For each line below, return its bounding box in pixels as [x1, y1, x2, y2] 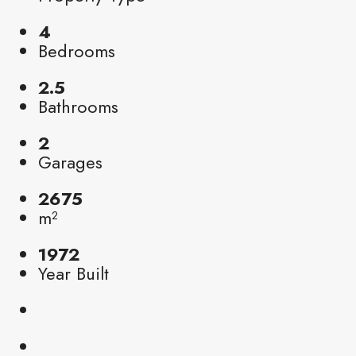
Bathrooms [38, 93, 118, 119]
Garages [38, 149, 103, 175]
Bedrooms [38, 37, 115, 64]
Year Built [38, 260, 109, 286]
